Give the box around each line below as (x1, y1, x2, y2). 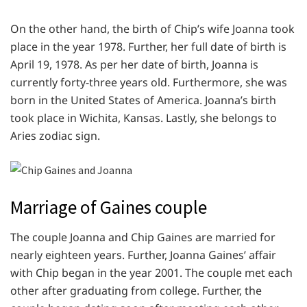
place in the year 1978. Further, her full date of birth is (10, 39, 286, 55)
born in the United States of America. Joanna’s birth (10, 93, 276, 108)
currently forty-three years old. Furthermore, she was (10, 75, 287, 90)
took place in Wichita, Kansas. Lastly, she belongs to (10, 110, 277, 126)
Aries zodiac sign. (10, 128, 100, 144)
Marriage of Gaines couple (10, 195, 210, 219)
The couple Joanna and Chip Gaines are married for (10, 230, 275, 245)
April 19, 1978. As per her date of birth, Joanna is (10, 57, 258, 73)
